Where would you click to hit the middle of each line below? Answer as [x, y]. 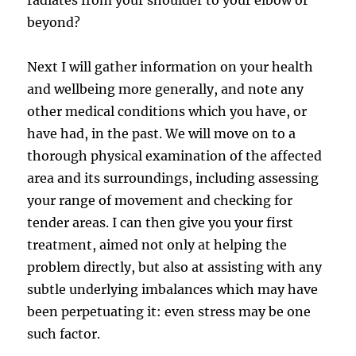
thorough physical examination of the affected [175, 155]
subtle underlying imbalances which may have [173, 289]
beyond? [54, 22]
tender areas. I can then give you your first [161, 222]
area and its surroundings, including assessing [173, 178]
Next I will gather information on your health [170, 66]
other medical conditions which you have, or [167, 111]
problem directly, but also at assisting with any [175, 267]
